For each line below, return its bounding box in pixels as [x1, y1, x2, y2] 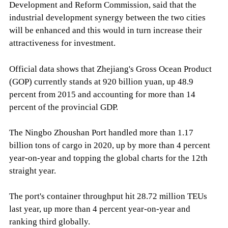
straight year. [9, 165, 56, 176]
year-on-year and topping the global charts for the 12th [9, 153, 208, 163]
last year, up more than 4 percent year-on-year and [9, 204, 190, 214]
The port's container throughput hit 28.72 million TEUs [9, 191, 207, 201]
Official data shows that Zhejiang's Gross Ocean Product [9, 64, 212, 74]
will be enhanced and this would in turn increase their [9, 25, 202, 36]
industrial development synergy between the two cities [9, 13, 206, 23]
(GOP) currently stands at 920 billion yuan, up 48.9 [9, 76, 193, 87]
